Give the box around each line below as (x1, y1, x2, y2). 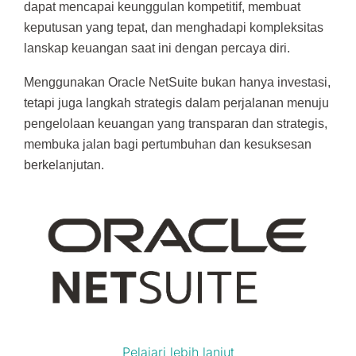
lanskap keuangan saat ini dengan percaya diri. (24, 41, 290, 55)
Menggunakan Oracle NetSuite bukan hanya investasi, (24, 75, 331, 90)
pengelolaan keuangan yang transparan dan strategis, (24, 117, 327, 131)
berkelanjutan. (24, 158, 104, 172)
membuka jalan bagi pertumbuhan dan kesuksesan (24, 137, 311, 152)
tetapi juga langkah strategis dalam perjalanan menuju (24, 96, 329, 110)
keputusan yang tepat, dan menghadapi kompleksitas (24, 20, 323, 34)
